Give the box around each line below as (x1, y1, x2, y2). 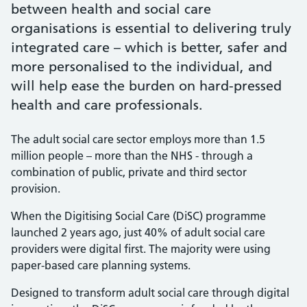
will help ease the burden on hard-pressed (11, 77, 282, 94)
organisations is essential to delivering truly (11, 20, 291, 36)
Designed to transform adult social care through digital (11, 286, 289, 299)
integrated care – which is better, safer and (11, 39, 287, 56)
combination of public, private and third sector (11, 165, 247, 179)
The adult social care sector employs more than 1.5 (11, 132, 265, 146)
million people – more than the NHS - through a (11, 149, 253, 162)
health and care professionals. (11, 97, 203, 113)
